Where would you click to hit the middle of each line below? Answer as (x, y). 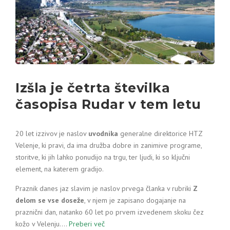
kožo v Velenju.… (42, 224)
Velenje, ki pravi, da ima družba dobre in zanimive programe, (109, 145)
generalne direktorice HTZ (160, 133)
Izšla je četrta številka (93, 88)
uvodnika (103, 133)
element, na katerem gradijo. (60, 169)
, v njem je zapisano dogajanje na (135, 200)
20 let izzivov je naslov (52, 133)
